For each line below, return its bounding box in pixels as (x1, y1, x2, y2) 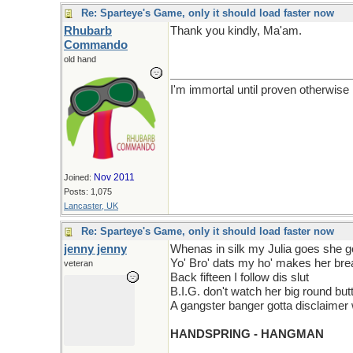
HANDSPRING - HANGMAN (170, 328, 324, 340)
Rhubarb (64, 24, 112, 37)
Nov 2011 (94, 172, 135, 183)
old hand (64, 54, 96, 64)
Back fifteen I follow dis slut (170, 271, 309, 284)
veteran (64, 258, 93, 268)
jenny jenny (64, 243, 127, 255)
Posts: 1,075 (64, 187, 112, 196)
